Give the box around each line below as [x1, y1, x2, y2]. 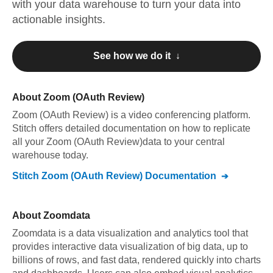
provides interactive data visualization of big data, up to [12, 241, 248, 252]
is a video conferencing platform [111, 110, 248, 120]
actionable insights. [12, 13, 105, 26]
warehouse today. [12, 150, 88, 160]
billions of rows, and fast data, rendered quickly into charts [12, 255, 261, 265]
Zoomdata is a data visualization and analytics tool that [12, 228, 248, 238]
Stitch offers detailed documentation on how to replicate [12, 123, 250, 133]
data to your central [143, 136, 225, 147]
